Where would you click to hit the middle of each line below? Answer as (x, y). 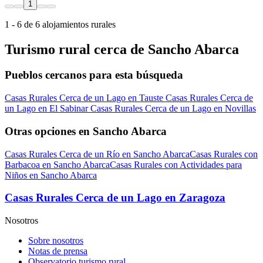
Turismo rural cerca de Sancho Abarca (122, 49)
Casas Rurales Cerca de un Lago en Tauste (85, 98)
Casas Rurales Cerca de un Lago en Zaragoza (115, 198)
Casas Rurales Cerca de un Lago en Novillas (173, 109)
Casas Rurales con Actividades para (176, 164)
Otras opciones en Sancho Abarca (86, 131)
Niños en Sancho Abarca (51, 175)
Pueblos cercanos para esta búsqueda (94, 75)
